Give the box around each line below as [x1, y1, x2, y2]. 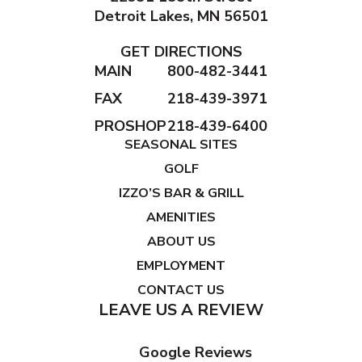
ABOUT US [146, 233, 216, 251]
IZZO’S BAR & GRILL [118, 184, 244, 203]
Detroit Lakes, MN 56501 [94, 6, 268, 27]
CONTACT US [137, 281, 225, 300]
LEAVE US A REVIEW [99, 299, 263, 322]
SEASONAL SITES [124, 136, 238, 154]
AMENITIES [146, 208, 216, 227]
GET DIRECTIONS [120, 42, 242, 62]
